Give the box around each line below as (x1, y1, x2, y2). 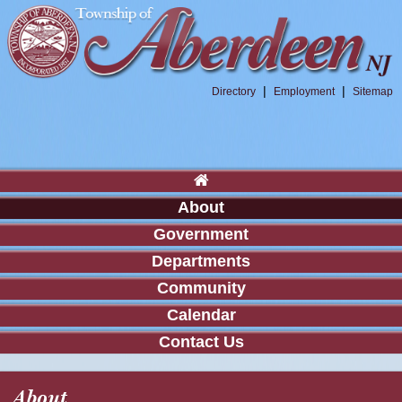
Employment (274, 84, 335, 98)
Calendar (166, 305, 236, 324)
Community (156, 278, 246, 297)
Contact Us (158, 332, 244, 351)
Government (153, 224, 249, 243)
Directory (212, 84, 256, 98)
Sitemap (353, 84, 393, 98)
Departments (152, 251, 250, 270)
